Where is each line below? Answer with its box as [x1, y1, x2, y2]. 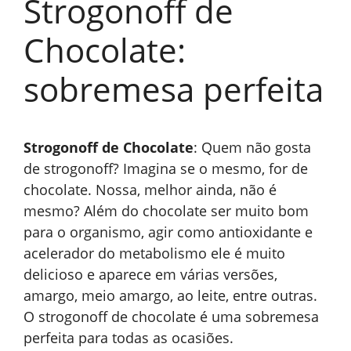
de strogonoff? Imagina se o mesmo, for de [24, 159, 308, 178]
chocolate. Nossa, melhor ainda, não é [24, 180, 277, 199]
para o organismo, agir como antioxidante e [24, 223, 313, 241]
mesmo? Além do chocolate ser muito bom [24, 201, 309, 220]
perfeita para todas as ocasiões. [24, 328, 233, 347]
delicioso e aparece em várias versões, [24, 265, 277, 284]
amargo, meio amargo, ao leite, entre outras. [24, 286, 317, 305]
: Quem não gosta [194, 138, 311, 157]
